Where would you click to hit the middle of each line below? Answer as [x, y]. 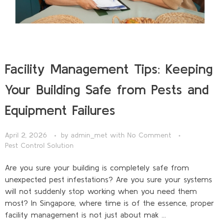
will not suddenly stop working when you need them [101, 191]
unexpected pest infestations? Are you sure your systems [109, 179]
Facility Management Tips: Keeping [109, 69]
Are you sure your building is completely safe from [97, 168]
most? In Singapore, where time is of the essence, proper [110, 203]
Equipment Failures [60, 110]
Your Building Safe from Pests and [107, 89]
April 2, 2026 [26, 135]
